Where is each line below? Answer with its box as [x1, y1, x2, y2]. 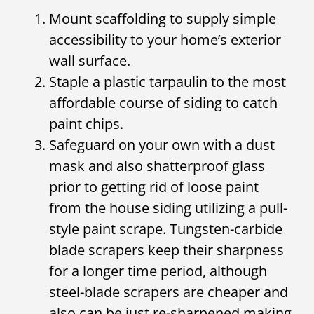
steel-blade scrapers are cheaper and [49, 282, 288, 301]
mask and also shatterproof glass [49, 156, 265, 175]
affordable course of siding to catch [49, 93, 278, 112]
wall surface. [49, 50, 130, 70]
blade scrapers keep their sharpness [49, 240, 284, 259]
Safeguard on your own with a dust [49, 135, 275, 154]
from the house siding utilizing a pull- [49, 198, 287, 217]
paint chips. [49, 114, 123, 133]
